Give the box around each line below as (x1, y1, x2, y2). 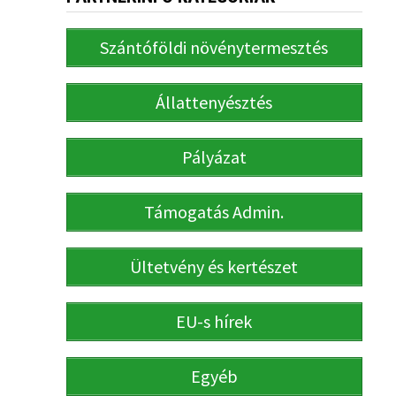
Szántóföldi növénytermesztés (100, 36, 329, 59)
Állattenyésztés (156, 91, 273, 114)
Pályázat (181, 146, 247, 169)
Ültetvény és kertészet (130, 255, 299, 278)
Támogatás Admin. (144, 201, 285, 224)
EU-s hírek (176, 310, 253, 333)
